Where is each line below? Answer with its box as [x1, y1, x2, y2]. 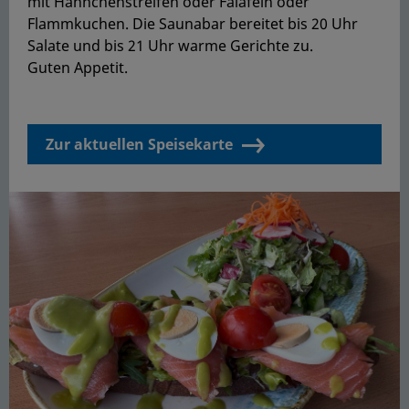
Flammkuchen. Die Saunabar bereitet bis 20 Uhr [27, 13, 358, 34]
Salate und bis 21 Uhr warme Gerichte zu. [27, 35, 313, 56]
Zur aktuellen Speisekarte [46, 133, 233, 154]
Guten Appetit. [27, 57, 128, 78]
